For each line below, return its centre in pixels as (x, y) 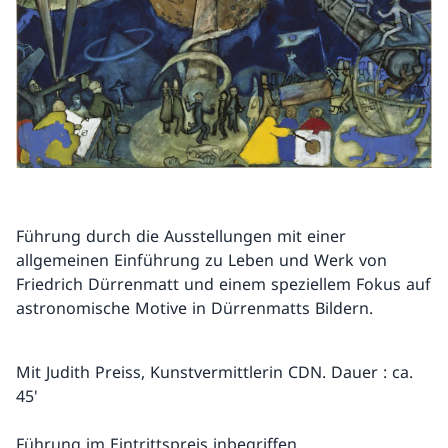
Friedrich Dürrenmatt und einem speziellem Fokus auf (223, 284)
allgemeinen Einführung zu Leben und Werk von (201, 260)
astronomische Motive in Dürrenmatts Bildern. (194, 308)
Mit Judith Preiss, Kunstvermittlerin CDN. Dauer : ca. (214, 372)
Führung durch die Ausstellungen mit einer (181, 236)
